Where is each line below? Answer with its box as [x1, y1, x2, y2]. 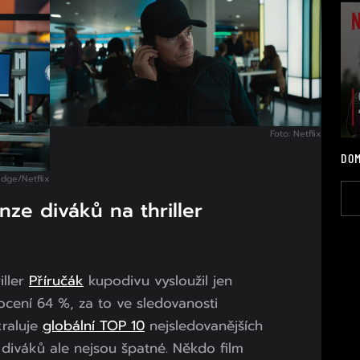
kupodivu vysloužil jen [84, 270, 232, 292]
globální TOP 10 [43, 315, 145, 337]
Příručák [29, 270, 84, 292]
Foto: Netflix [270, 126, 321, 141]
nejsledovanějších [145, 315, 263, 337]
